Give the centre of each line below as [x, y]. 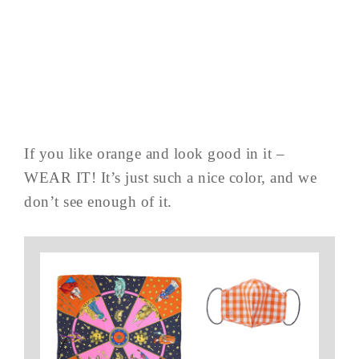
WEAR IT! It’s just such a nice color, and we [170, 177]
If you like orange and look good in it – [154, 153]
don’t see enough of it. [98, 201]
